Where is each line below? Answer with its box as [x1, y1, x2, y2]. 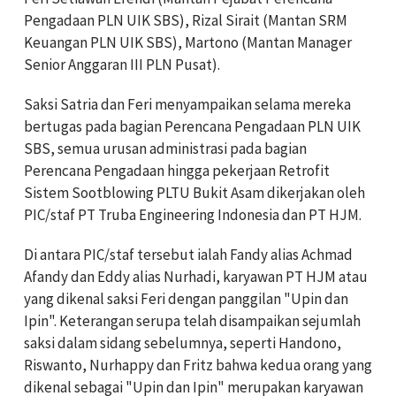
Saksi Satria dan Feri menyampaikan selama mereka [24, 95, 351, 115]
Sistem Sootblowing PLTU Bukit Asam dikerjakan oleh [24, 183, 365, 203]
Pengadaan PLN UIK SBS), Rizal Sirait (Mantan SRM [24, 11, 347, 31]
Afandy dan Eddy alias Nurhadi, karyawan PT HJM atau [24, 267, 368, 287]
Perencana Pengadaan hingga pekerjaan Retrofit [24, 161, 330, 181]
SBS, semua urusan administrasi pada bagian [24, 139, 307, 159]
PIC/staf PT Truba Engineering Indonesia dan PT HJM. [24, 205, 362, 225]
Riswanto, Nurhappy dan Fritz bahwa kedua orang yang [24, 355, 372, 376]
